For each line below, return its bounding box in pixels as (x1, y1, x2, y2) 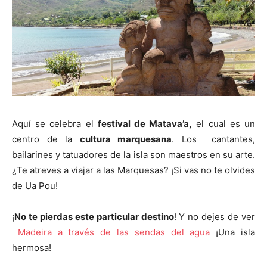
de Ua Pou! (12, 180, 58, 192)
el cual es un (192, 118, 256, 130)
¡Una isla (210, 226, 256, 238)
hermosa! (12, 242, 51, 254)
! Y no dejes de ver (173, 211, 255, 223)
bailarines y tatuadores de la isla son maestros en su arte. (12, 149, 255, 161)
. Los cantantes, (172, 133, 256, 145)
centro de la (12, 133, 80, 145)
